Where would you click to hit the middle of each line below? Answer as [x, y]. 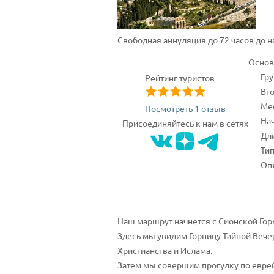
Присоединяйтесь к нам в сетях [185, 123]
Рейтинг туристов [180, 78]
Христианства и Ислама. [165, 250]
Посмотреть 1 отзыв [185, 108]
